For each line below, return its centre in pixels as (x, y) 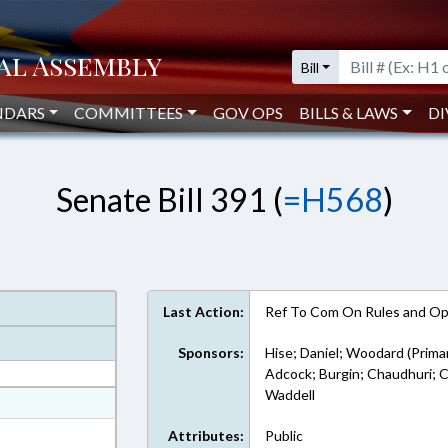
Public (284, 435)
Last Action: (204, 311)
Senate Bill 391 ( (169, 199)
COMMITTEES (129, 112)
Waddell (290, 394)
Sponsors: (211, 352)
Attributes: (206, 435)
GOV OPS (248, 112)
